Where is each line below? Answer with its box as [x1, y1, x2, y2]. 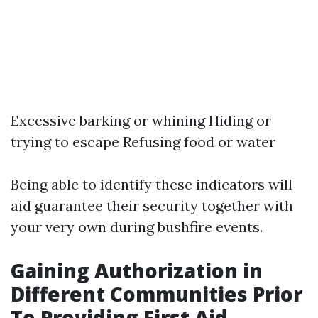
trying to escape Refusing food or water [11, 133, 275, 151]
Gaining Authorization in [11, 257, 263, 285]
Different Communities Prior [11, 280, 302, 308]
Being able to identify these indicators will [11, 175, 292, 194]
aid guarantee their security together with [11, 197, 293, 215]
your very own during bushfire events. [11, 218, 263, 236]
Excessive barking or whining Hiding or [11, 111, 271, 130]
